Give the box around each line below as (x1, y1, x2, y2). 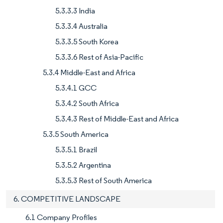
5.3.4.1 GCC (55, 83, 97, 93)
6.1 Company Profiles (25, 212, 97, 222)
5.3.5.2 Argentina (55, 160, 111, 170)
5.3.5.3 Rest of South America (55, 175, 152, 185)
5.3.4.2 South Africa (55, 98, 119, 108)
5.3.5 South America (43, 129, 109, 139)
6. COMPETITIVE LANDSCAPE (13, 194, 120, 204)
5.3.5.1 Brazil (55, 144, 97, 154)
